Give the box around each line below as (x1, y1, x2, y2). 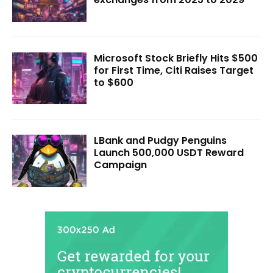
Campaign (94, 158, 147, 172)
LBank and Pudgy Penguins (94, 133, 227, 148)
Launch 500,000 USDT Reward (94, 146, 244, 160)
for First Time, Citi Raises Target (94, 63, 254, 77)
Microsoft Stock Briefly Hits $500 (94, 51, 258, 65)
